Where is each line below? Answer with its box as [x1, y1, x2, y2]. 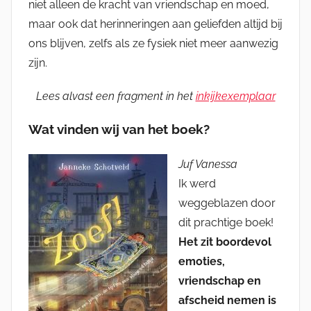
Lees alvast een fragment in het [35, 90, 196, 103]
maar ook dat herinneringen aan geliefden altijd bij [28, 17, 283, 31]
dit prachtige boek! [178, 216, 274, 230]
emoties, [178, 255, 225, 269]
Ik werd [178, 177, 216, 191]
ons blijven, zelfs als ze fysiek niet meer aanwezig [28, 37, 278, 51]
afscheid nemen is [178, 294, 276, 308]
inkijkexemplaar [195, 90, 276, 103]
